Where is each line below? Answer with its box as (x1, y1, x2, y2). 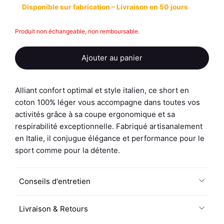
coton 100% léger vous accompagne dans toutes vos (15, 97, 200, 107)
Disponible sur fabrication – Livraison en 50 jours (21, 3, 188, 11)
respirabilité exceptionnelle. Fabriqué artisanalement (15, 121, 202, 131)
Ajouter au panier (81, 52, 142, 62)
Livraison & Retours (18, 204, 88, 214)
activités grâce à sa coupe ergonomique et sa (15, 109, 175, 119)
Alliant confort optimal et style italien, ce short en (15, 85, 189, 95)
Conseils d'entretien (18, 176, 90, 186)
